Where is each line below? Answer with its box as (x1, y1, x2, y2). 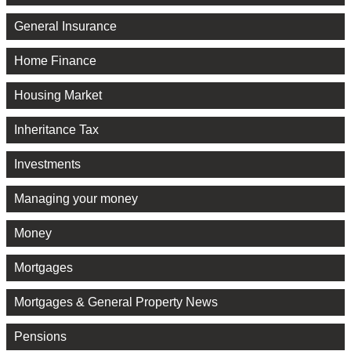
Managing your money (14, 192, 138, 206)
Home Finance (14, 54, 96, 68)
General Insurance (14, 20, 117, 34)
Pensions (14, 330, 67, 344)
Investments (14, 157, 81, 172)
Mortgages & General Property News (14, 295, 218, 309)
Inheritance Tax (14, 123, 99, 137)
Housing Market (14, 89, 102, 103)
